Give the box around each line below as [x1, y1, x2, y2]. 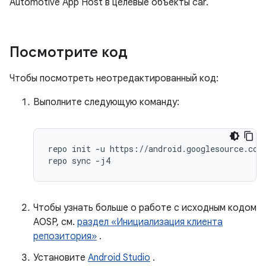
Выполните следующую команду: [33, 96, 179, 108]
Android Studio [88, 252, 150, 264]
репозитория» [33, 230, 97, 242]
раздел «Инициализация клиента [77, 216, 223, 228]
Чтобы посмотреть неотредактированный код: [9, 72, 218, 84]
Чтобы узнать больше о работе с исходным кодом [33, 202, 256, 214]
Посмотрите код [9, 43, 128, 61]
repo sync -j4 [48, 155, 110, 166]
